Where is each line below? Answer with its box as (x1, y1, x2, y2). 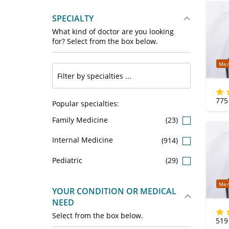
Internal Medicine (52, 135, 113, 145)
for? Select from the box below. (52, 36, 158, 46)
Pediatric (52, 155, 82, 165)
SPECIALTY (52, 13, 94, 24)
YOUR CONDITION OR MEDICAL (52, 185, 176, 197)
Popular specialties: (52, 99, 119, 108)
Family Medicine (52, 115, 108, 125)
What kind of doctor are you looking (52, 27, 174, 36)
